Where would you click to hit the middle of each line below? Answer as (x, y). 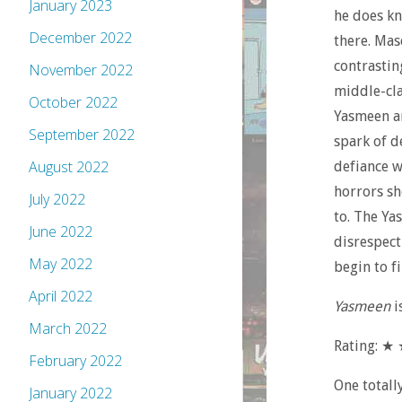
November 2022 (81, 70)
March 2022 (68, 329)
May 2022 (61, 264)
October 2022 (73, 103)
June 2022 (61, 232)
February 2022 (75, 361)
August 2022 (69, 167)
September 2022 (82, 135)
